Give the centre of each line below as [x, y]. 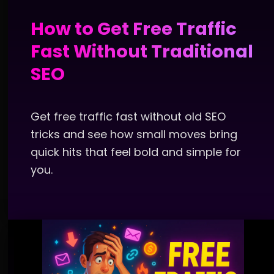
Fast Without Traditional [142, 52]
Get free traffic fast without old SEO [128, 116]
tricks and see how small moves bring [134, 134]
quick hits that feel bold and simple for [136, 152]
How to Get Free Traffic [134, 29]
